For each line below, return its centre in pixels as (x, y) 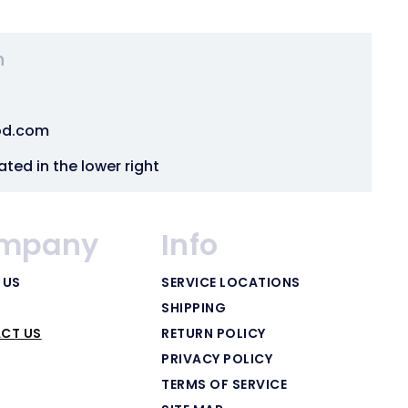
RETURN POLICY (214, 333)
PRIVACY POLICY (217, 358)
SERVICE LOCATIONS (231, 282)
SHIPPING (194, 307)
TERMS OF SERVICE (224, 384)
